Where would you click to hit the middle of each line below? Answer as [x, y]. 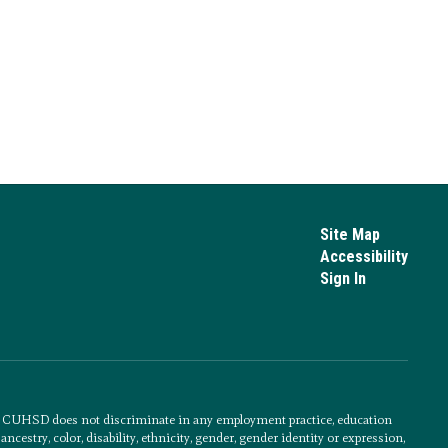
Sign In [342, 279]
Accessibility [363, 257]
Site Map [349, 235]
